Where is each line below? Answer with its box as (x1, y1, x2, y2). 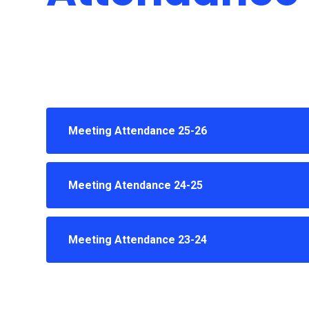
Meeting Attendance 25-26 (68, 124, 208, 137)
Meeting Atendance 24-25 (68, 179, 203, 192)
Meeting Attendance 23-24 (68, 233, 208, 246)
